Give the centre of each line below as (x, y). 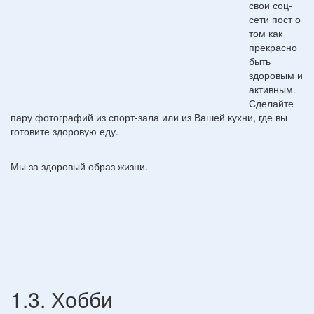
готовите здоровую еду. (64, 131)
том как (266, 33)
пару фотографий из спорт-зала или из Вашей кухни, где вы (149, 117)
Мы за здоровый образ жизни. (79, 166)
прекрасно (273, 47)
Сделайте (271, 103)
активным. (272, 89)
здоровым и (276, 75)
